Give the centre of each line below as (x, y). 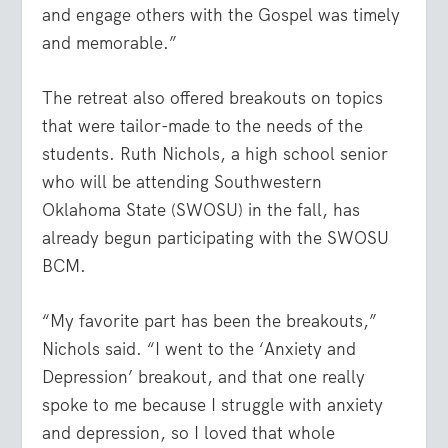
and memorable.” (110, 43)
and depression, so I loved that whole (189, 433)
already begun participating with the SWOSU (216, 238)
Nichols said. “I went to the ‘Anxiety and (199, 349)
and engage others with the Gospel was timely (221, 15)
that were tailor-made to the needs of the (203, 126)
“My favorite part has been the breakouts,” (210, 321)
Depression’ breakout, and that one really (204, 377)
